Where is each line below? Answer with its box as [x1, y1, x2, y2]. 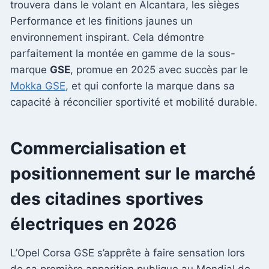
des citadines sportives [10, 188, 204, 209]
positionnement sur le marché [10, 163, 256, 184]
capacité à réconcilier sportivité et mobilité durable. [10, 95, 258, 108]
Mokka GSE [10, 79, 65, 92]
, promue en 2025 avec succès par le [70, 63, 248, 76]
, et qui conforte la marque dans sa [65, 79, 235, 92]
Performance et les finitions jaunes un [10, 14, 193, 27]
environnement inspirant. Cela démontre [10, 31, 204, 43]
